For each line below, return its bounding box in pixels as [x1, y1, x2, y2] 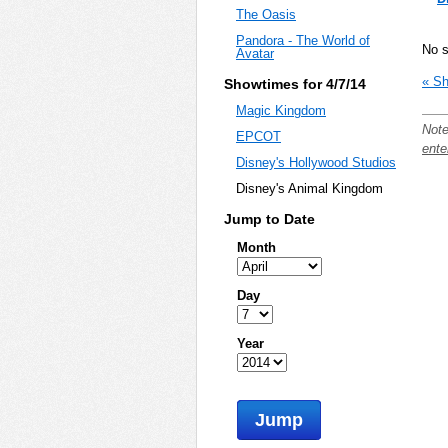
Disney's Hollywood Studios [236, 155, 396, 171]
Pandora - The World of [236, 33, 370, 49]
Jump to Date [223, 210, 315, 227]
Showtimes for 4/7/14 [223, 75, 366, 92]
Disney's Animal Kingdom [236, 181, 383, 197]
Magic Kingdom [236, 103, 326, 119]
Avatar [236, 46, 274, 62]
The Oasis [236, 7, 296, 23]
